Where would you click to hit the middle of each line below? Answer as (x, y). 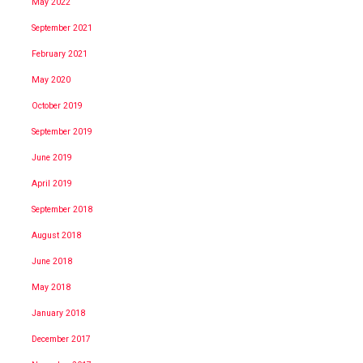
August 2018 (56, 235)
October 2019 (57, 105)
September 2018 (62, 209)
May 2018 (51, 287)
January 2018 (58, 313)
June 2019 (52, 157)
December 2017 (61, 339)
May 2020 (51, 79)
